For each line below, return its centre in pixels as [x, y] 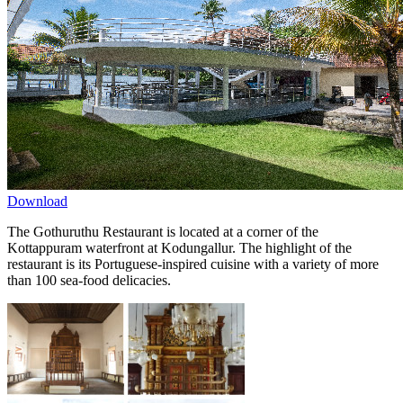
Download [37, 201]
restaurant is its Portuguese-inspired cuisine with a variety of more [193, 264]
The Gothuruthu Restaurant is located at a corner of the [163, 231]
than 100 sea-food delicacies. [89, 280]
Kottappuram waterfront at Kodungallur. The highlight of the [179, 247]
